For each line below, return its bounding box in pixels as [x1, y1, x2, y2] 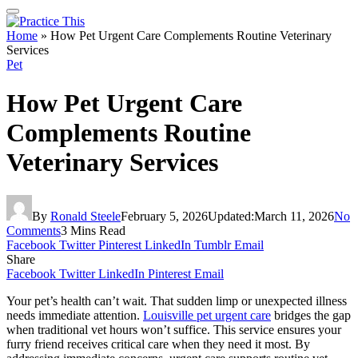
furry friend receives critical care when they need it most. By [6, 336, 310, 351]
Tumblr [194, 237, 231, 252]
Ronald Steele [50, 209, 121, 223]
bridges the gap [271, 308, 351, 322]
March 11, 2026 [254, 209, 334, 223]
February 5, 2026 [121, 209, 208, 223]
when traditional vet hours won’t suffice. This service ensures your [6, 322, 341, 336]
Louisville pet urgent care [143, 308, 271, 322]
